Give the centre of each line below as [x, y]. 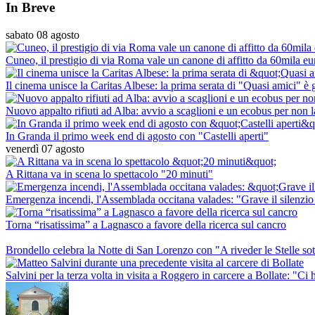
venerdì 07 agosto [45, 148]
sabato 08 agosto [43, 34]
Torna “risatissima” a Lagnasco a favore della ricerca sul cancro [146, 224]
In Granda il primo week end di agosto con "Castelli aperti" [137, 136]
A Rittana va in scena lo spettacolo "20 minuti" [109, 174]
